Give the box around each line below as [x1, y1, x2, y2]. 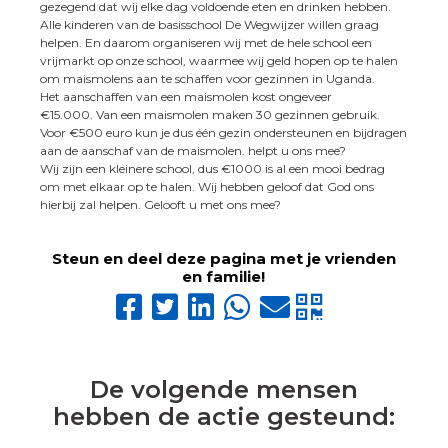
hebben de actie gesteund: [52, 401, 395, 431]
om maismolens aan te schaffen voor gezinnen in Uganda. [40, 70, 376, 86]
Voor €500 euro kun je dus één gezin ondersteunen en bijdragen [40, 124, 408, 140]
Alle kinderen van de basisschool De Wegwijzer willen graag [40, 16, 380, 32]
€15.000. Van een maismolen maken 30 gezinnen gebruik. [40, 106, 381, 122]
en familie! [182, 266, 266, 286]
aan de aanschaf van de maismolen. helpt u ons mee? [40, 142, 347, 158]
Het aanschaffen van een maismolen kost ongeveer [40, 88, 333, 104]
